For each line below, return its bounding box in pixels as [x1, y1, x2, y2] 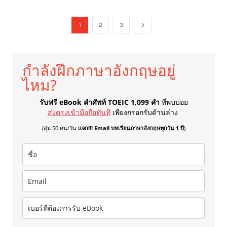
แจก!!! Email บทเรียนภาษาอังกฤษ [78, 124, 160, 132]
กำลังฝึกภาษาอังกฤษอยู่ [22, 60, 176, 81]
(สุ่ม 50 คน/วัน [42, 124, 78, 132]
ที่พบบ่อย [161, 97, 188, 107]
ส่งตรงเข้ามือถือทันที [47, 107, 110, 118]
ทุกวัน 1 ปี [160, 124, 184, 132]
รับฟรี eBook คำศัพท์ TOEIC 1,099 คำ [39, 97, 162, 107]
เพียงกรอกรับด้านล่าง [112, 107, 180, 118]
